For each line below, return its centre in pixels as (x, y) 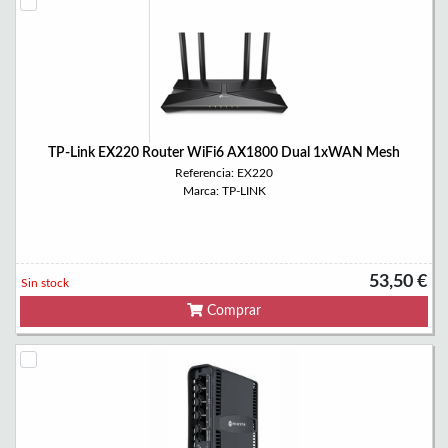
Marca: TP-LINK (224, 191)
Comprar (232, 311)
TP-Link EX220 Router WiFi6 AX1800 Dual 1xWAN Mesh (224, 153)
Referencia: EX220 (224, 173)
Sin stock (45, 283)
